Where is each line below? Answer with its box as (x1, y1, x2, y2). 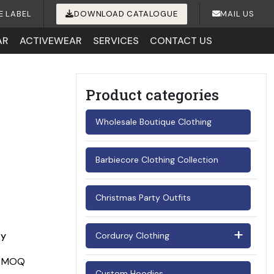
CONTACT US (149, 34, 212, 47)
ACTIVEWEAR (19, 34, 82, 47)
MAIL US (220, 9, 254, 19)
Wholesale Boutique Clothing (95, 116, 212, 127)
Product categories (86, 85, 219, 105)
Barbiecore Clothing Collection (95, 154, 218, 165)
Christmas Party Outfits (95, 192, 191, 203)
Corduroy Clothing (95, 230, 169, 241)
